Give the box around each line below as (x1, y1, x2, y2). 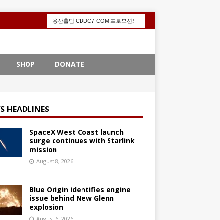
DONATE (55, 59, 84, 69)
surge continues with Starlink (29, 136, 135, 145)
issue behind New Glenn (29, 193, 114, 203)
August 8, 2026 (36, 157, 73, 165)
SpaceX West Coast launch (29, 127, 124, 137)
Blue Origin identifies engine (29, 185, 131, 194)
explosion (29, 202, 63, 212)
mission (29, 145, 57, 154)
